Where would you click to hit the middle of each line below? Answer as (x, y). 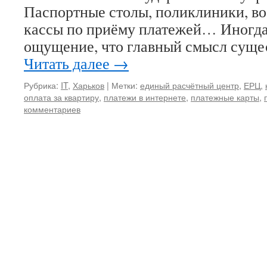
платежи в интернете (145, 97)
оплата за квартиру (61, 97)
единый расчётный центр (190, 85)
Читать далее (69, 63)
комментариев (52, 109)
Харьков (89, 85)
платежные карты (225, 97)
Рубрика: (41, 85)
